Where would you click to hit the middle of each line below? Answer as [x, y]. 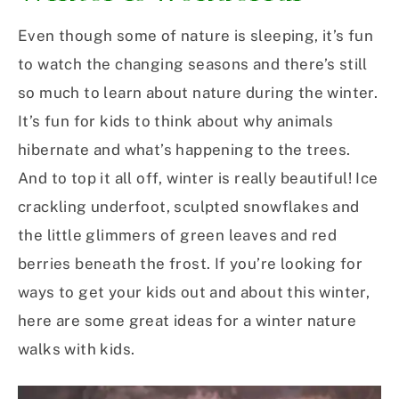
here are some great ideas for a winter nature [187, 321]
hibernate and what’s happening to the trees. [184, 150]
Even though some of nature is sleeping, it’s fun [196, 36]
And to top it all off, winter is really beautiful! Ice [198, 179]
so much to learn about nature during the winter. [198, 93]
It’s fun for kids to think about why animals [176, 122]
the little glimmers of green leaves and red [178, 236]
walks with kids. [77, 350]
